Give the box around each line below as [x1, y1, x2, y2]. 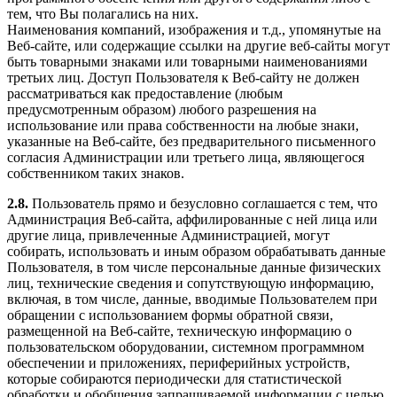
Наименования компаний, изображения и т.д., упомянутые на [7, 21, 381, 37]
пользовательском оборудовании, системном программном [7, 339, 364, 354]
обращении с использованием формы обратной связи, [7, 307, 333, 323]
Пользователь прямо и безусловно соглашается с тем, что [28, 195, 378, 211]
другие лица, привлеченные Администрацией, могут [7, 227, 330, 243]
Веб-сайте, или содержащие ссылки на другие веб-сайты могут [7, 37, 390, 53]
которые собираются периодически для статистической [7, 370, 342, 386]
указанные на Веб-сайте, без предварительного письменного [7, 133, 376, 149]
